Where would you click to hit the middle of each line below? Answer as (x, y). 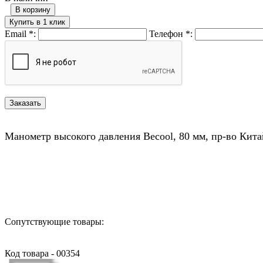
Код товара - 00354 (42, 253)
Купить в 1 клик (37, 22)
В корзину (33, 9)
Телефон (167, 33)
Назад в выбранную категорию (67, 179)
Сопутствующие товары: (54, 221)
